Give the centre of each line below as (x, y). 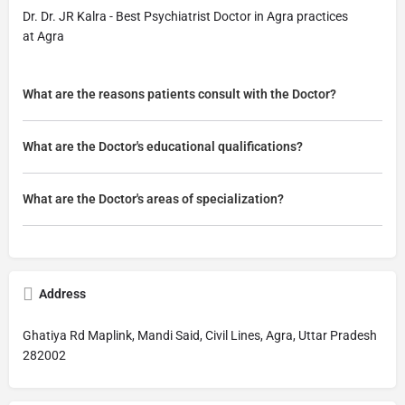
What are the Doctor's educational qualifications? (163, 146)
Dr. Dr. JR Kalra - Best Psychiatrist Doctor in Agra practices (185, 16)
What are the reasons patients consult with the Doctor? (179, 94)
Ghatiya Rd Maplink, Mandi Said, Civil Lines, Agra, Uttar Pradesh (200, 335)
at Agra (43, 36)
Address (62, 294)
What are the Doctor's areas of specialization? (153, 199)
